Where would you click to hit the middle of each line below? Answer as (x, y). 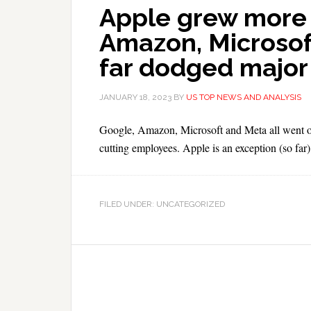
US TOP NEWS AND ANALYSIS (244, 97)
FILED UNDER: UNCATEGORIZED (162, 204)
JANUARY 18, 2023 (135, 97)
